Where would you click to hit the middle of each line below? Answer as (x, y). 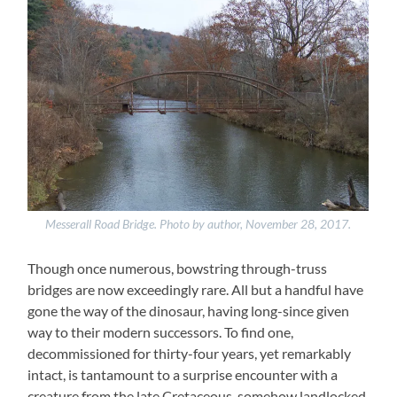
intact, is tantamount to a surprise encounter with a (183, 374)
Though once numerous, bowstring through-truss (178, 268)
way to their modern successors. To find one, (161, 331)
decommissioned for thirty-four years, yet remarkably (190, 353)
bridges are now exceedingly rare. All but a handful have (196, 289)
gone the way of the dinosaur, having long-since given (189, 310)
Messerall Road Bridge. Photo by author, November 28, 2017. (198, 224)
